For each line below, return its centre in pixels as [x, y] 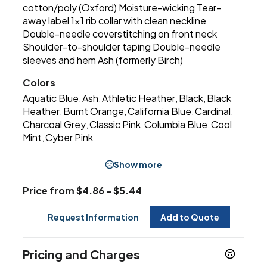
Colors [39, 83]
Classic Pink [115, 125]
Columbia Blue [176, 125]
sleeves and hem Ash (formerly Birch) [103, 60]
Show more [138, 165]
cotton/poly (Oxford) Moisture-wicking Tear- [122, 8]
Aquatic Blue [51, 98]
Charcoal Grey [55, 125]
